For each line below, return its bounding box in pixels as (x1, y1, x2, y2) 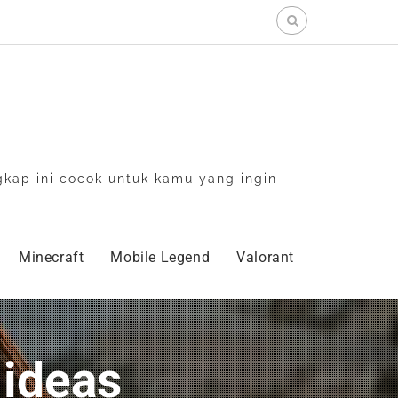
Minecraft (18, 248, 84, 266)
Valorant (236, 248, 294, 266)
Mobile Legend (110, 248, 211, 266)
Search (275, 7, 318, 23)
